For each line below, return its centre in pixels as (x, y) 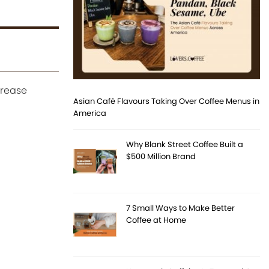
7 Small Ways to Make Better (181, 208)
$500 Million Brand (161, 157)
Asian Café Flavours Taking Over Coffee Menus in (167, 101)
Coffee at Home (156, 220)
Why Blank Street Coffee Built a (185, 145)
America (90, 113)
